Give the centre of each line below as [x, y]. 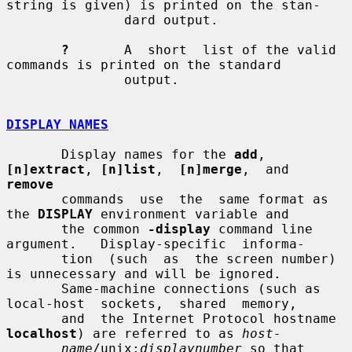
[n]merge [211, 169]
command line [262, 229]
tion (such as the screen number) [34, 258]
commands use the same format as [34, 199]
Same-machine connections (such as [34, 288]
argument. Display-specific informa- [156, 244]
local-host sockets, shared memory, [152, 303]
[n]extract [46, 169]
